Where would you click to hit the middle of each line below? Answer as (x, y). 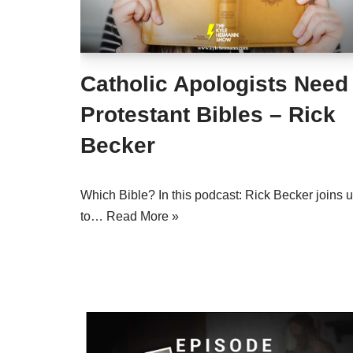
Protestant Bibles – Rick (208, 115)
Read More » (143, 216)
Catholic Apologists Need (214, 84)
